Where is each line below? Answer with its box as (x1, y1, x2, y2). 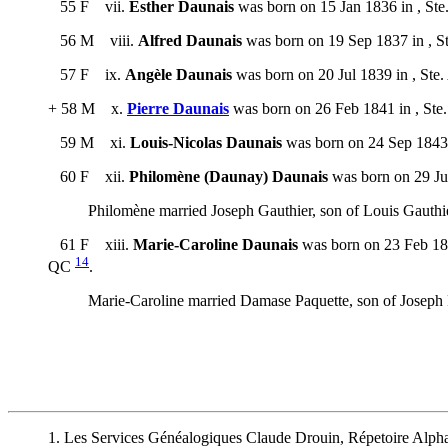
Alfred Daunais (138, 31, 242, 49)
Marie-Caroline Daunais (133, 235, 298, 253)
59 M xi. (48, 133, 130, 151)
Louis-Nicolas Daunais (130, 133, 282, 151)
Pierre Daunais (127, 99, 229, 117)
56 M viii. (48, 31, 138, 49)
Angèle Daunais (125, 65, 232, 83)
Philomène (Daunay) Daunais (129, 167, 328, 185)
